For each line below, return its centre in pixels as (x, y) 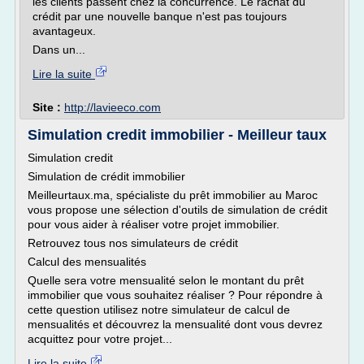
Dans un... (59, 50)
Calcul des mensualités (87, 262)
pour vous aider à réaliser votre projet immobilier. (154, 224)
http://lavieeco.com (113, 107)
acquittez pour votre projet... (100, 339)
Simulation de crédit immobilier (106, 176)
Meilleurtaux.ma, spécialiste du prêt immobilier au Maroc (173, 195)
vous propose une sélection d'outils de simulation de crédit (178, 210)
